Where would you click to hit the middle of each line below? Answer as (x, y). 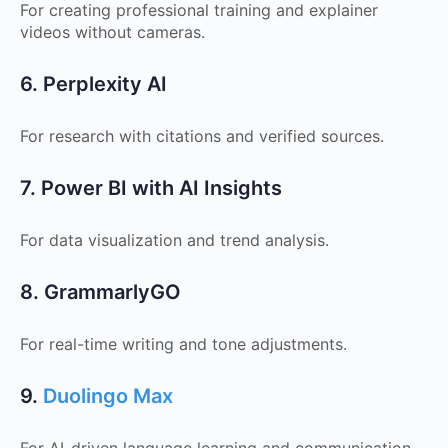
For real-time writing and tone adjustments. (183, 344)
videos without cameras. (112, 32)
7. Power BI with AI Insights (151, 188)
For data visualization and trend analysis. (174, 240)
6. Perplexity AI (93, 84)
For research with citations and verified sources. (202, 136)
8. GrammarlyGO (100, 292)
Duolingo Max (108, 396)
